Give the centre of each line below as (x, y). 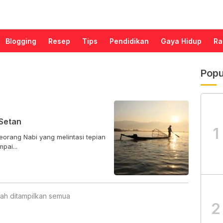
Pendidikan (129, 41)
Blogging (21, 41)
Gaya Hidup (181, 41)
